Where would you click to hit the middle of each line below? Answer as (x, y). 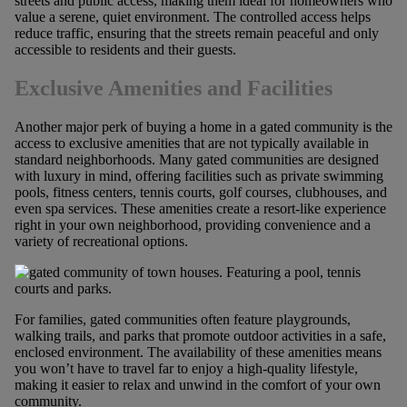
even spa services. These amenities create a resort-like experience (200, 208)
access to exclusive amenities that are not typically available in (191, 143)
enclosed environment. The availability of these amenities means (198, 352)
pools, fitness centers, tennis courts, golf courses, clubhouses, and (200, 192)
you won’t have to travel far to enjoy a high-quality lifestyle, (186, 368)
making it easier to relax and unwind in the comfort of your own (197, 384)
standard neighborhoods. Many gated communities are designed (196, 159)
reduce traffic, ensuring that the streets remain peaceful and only (196, 33)
